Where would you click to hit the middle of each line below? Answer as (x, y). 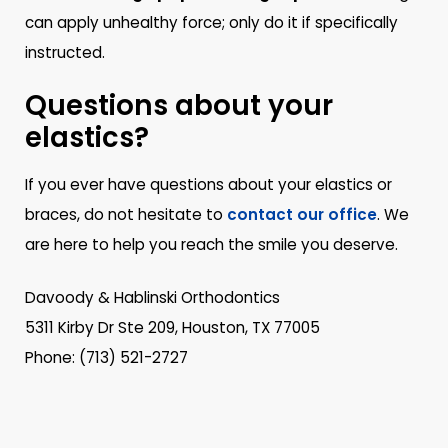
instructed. (65, 52)
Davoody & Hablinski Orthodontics (153, 298)
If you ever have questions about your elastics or (209, 185)
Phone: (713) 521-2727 (107, 358)
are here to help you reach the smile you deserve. (212, 245)
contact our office (302, 215)
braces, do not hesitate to (126, 215)
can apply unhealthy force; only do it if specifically (212, 22)
